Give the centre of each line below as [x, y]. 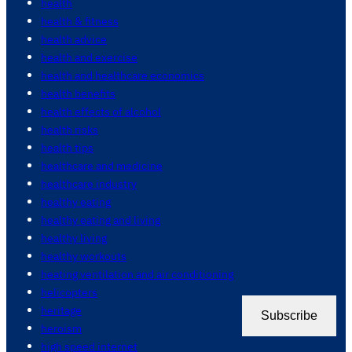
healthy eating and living [101, 220]
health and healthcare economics [123, 75]
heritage [61, 310]
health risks [70, 130]
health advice [74, 39]
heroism [61, 328]
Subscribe [289, 315]
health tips [67, 148]
